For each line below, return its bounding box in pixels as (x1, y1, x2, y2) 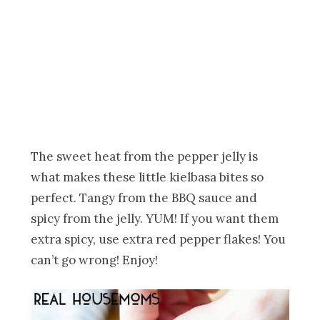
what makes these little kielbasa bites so (31, 169, 264, 185)
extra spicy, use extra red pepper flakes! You (31, 231, 286, 247)
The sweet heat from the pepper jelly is (31, 148, 259, 164)
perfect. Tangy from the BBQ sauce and (31, 189, 258, 206)
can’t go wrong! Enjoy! (31, 251, 159, 268)
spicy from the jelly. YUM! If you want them (31, 210, 279, 226)
